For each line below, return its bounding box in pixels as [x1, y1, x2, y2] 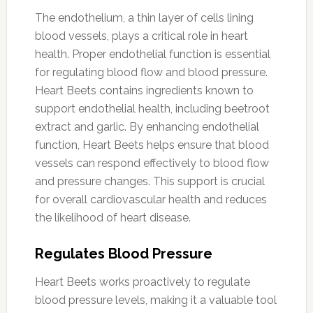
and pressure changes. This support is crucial [34, 174, 265, 188]
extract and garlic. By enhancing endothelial [34, 119, 259, 133]
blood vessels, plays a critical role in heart [34, 29, 248, 43]
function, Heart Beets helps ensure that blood [34, 138, 269, 152]
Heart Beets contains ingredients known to [34, 83, 254, 97]
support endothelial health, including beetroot [34, 101, 270, 115]
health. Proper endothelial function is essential [34, 47, 270, 61]
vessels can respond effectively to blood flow [34, 156, 269, 170]
